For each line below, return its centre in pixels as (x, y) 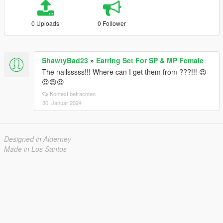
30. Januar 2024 (62, 103)
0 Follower (112, 23)
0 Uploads (46, 23)
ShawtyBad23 (65, 60)
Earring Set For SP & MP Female (150, 60)
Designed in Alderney (38, 139)
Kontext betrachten (73, 94)
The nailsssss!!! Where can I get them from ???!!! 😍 (124, 72)
